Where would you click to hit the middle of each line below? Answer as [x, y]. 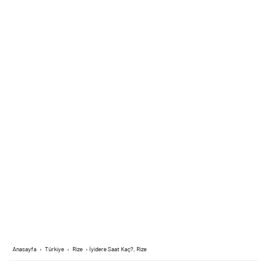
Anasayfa [25, 249]
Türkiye [54, 249]
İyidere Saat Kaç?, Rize [118, 249]
